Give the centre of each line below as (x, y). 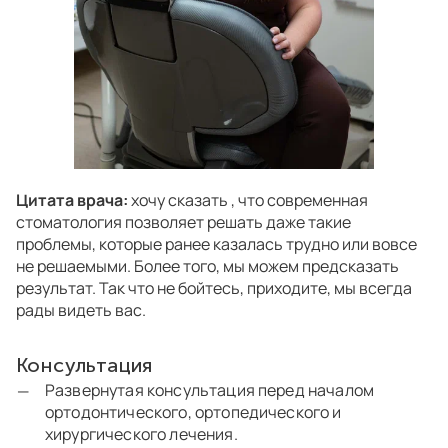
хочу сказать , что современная (248, 200)
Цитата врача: (72, 200)
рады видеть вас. (82, 310)
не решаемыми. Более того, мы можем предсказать (207, 266)
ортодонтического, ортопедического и (193, 412)
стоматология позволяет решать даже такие (183, 222)
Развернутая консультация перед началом (210, 390)
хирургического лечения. (143, 434)
